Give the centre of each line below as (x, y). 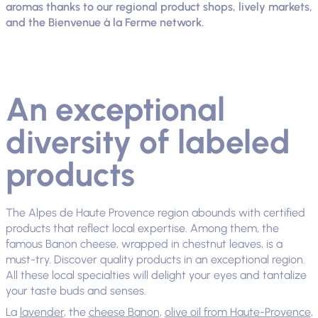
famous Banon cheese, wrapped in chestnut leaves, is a (144, 244)
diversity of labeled (148, 142)
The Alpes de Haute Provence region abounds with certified (155, 213)
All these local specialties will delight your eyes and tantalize (156, 275)
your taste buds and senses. (76, 291)
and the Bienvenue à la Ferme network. (104, 23)
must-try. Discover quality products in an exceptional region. (155, 260)
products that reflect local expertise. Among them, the (142, 229)
